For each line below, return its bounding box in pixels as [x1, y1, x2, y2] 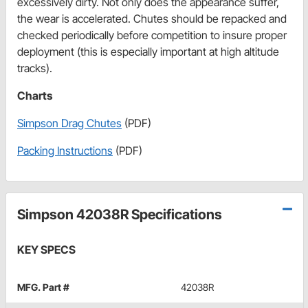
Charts [17, 88, 52, 102]
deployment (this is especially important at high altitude [17, 44, 279, 58]
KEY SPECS [17, 242, 76, 256]
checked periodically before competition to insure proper [17, 27, 287, 42]
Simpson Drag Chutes [17, 115, 122, 130]
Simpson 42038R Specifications [17, 206, 222, 223]
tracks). [17, 60, 52, 75]
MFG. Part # [17, 280, 69, 293]
